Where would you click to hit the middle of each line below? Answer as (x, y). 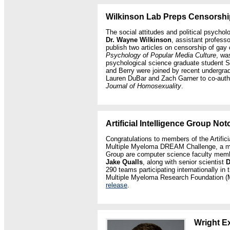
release (117, 185)
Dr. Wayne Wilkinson (139, 40)
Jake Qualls (124, 162)
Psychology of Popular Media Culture (161, 55)
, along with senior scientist (184, 162)
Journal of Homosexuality (143, 86)
